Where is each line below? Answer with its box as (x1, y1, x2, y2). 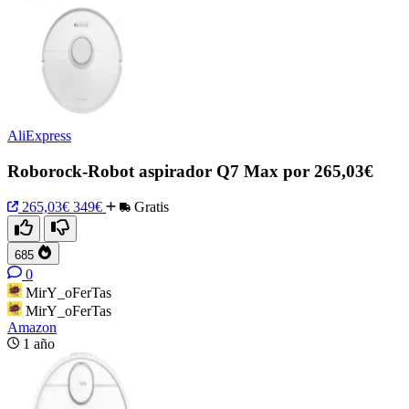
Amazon (7, 319, 57, 335)
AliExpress (7, 128, 71, 144)
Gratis (131, 198, 169, 215)
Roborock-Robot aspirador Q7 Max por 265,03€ (7, 161, 373, 181)
